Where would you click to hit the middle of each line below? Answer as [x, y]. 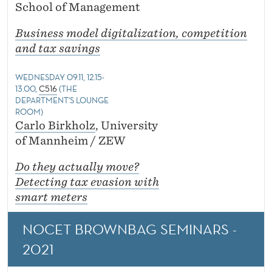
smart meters [51, 197]
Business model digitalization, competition [131, 33]
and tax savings [58, 49]
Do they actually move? [77, 167]
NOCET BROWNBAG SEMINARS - [130, 229]
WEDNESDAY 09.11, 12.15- [60, 77]
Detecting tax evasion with [87, 182]
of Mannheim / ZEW [70, 141]
